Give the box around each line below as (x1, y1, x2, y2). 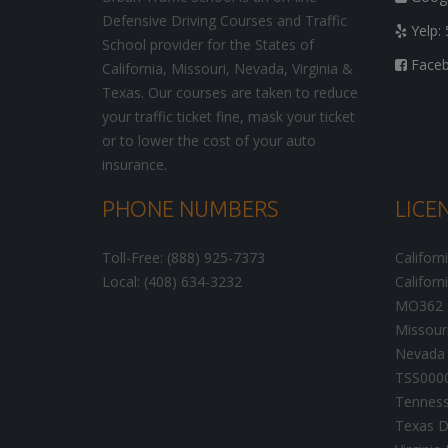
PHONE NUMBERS (102, 196, 278, 222)
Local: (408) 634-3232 (102, 272, 242, 292)
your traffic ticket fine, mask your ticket (102, 107, 355, 127)
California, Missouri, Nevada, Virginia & (102, 59, 353, 79)
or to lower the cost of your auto (102, 131, 316, 151)
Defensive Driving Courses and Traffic (102, 11, 347, 31)
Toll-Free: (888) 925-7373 (102, 248, 265, 268)
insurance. (102, 155, 167, 175)
